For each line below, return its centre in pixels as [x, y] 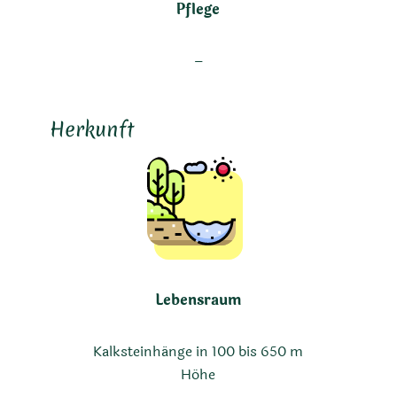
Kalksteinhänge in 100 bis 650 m [198, 352]
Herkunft [92, 128]
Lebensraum [198, 300]
